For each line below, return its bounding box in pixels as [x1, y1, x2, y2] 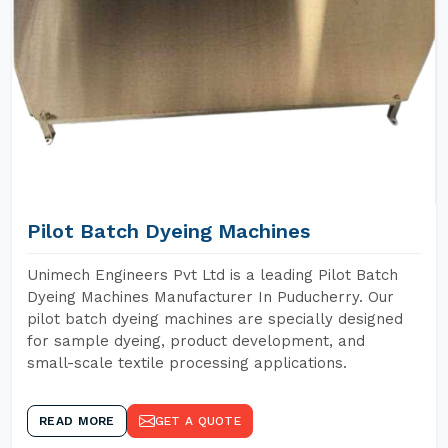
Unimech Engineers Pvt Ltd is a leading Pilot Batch [27, 266, 398, 284]
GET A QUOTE [154, 414, 241, 428]
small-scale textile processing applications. [27, 354, 347, 372]
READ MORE [39, 414, 115, 428]
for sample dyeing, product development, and [27, 332, 365, 350]
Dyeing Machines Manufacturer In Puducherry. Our [27, 288, 394, 306]
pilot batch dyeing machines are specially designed [27, 310, 403, 328]
